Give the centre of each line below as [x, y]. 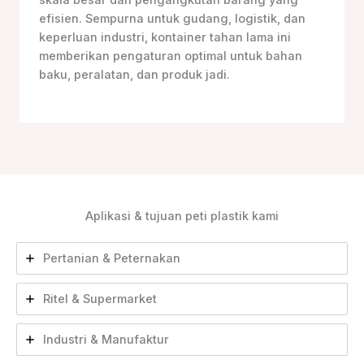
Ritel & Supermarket [100, 299]
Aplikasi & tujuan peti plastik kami [182, 217]
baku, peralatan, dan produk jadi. [134, 74]
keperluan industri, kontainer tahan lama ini [165, 37]
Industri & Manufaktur [106, 340]
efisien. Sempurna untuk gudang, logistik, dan [172, 18]
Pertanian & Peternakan [112, 259]
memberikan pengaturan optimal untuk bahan [171, 56]
